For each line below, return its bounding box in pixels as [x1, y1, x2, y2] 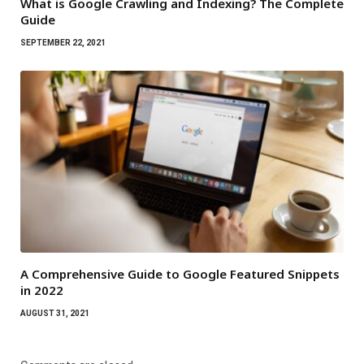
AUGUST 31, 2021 [20, 308, 89, 318]
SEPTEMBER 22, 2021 [20, 37, 106, 47]
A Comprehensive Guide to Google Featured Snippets [20, 265, 340, 282]
